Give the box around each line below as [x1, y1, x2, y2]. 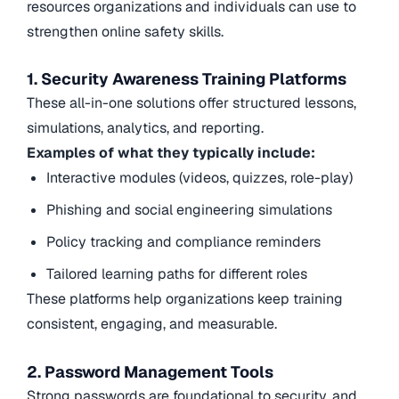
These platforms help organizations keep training [27, 289, 343, 309]
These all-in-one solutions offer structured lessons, [27, 94, 356, 113]
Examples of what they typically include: [27, 143, 315, 163]
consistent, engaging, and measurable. [27, 314, 277, 334]
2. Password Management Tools [27, 361, 273, 382]
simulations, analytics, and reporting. [27, 118, 264, 138]
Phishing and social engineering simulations [46, 200, 333, 220]
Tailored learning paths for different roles [46, 265, 308, 284]
